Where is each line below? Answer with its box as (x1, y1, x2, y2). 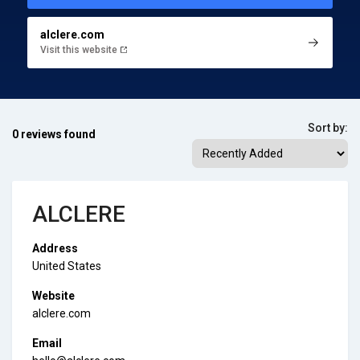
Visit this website (39, 43, 120, 55)
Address (32, 241, 78, 255)
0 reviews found (12, 127, 96, 141)
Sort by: (308, 121, 348, 134)
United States (32, 259, 101, 272)
